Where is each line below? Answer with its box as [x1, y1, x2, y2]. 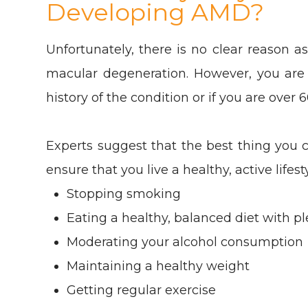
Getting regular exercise [67, 282, 217, 298]
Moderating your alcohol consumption [67, 234, 304, 250]
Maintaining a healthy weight [67, 258, 250, 274]
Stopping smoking [67, 186, 181, 201]
